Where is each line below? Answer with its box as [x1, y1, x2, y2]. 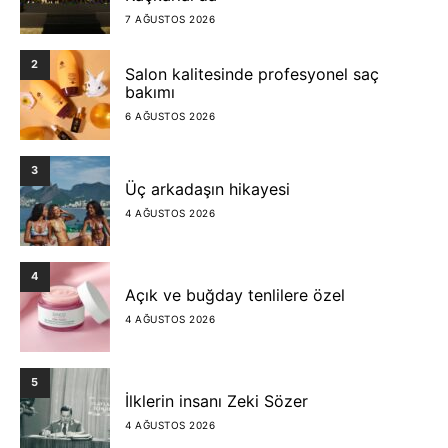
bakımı [125, 82, 175, 103]
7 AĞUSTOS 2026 [125, 13, 215, 26]
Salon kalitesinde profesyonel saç [125, 64, 379, 85]
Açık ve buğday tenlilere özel [125, 285, 345, 306]
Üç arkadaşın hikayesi [125, 179, 290, 200]
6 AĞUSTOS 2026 [125, 110, 215, 123]
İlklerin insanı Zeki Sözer [125, 391, 308, 412]
